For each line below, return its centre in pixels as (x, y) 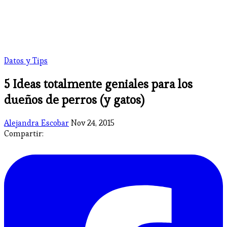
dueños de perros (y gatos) (74, 99)
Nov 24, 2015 (93, 123)
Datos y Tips (26, 61)
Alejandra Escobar (36, 123)
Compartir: (24, 133)
